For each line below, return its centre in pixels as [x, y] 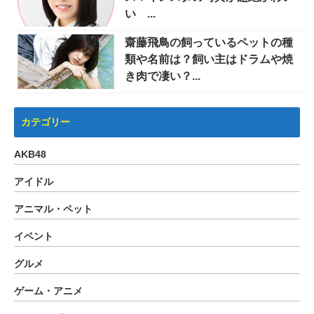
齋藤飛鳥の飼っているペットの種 [209, 42]
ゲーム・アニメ [48, 291]
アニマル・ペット [53, 209]
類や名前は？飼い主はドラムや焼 [209, 59]
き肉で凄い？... [163, 76]
